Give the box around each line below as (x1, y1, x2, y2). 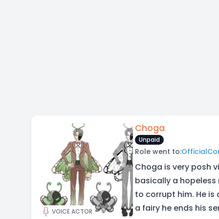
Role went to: (135, 147, 181, 156)
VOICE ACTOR (52, 207, 92, 216)
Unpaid (139, 135, 160, 144)
